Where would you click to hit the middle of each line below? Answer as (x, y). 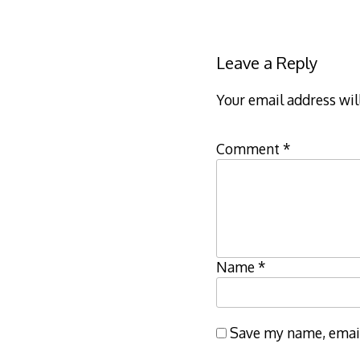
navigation (282, 27)
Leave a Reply (266, 62)
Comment (249, 148)
